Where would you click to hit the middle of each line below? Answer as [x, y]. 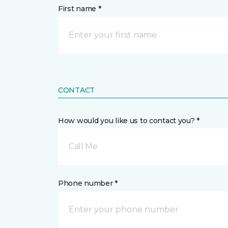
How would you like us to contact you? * [129, 121]
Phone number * [88, 183]
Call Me [83, 146]
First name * [80, 9]
